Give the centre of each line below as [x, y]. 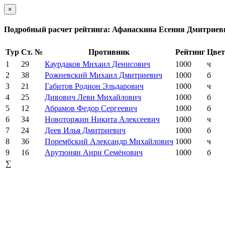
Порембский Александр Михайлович [109, 141]
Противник [109, 52]
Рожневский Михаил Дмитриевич [103, 75]
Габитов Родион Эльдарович [94, 86]
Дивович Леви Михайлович [93, 97]
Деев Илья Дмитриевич [85, 130]
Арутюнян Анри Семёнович [94, 152]
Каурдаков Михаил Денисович [97, 64]
